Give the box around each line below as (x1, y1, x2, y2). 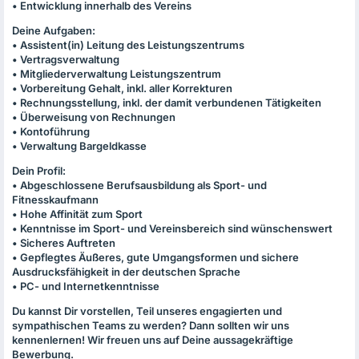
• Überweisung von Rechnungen (12, 111, 175, 123)
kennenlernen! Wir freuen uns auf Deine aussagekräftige (12, 333, 293, 346)
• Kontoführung (12, 125, 90, 138)
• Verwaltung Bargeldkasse (12, 139, 147, 152)
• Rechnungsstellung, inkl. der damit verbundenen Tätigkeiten (12, 96, 321, 109)
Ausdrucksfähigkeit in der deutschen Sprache (12, 265, 240, 278)
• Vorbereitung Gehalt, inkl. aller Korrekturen (12, 82, 232, 95)
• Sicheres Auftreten (12, 236, 115, 249)
